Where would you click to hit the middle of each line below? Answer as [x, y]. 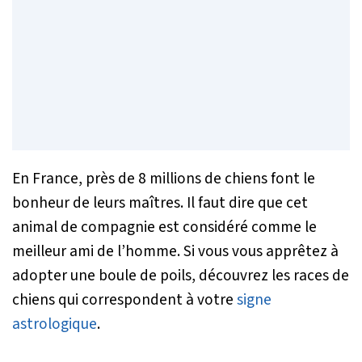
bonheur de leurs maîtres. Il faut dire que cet [160, 202]
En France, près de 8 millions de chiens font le [164, 178]
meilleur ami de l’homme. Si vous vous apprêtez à [175, 251]
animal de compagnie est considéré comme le [164, 227]
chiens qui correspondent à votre [123, 299]
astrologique [55, 324]
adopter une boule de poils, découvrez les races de [181, 275]
